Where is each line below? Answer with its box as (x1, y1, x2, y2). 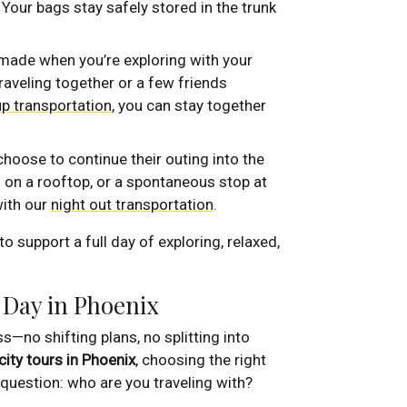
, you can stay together (111, 96, 266, 115)
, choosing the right (135, 350, 266, 369)
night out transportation (50, 194, 213, 213)
